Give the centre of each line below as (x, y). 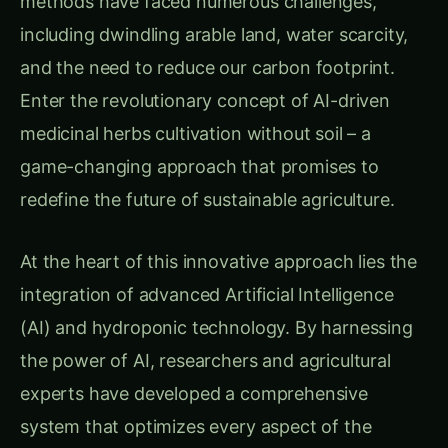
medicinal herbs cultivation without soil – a (195, 115)
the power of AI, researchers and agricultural (205, 341)
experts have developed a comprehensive (194, 374)
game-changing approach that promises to (199, 148)
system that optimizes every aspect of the (196, 407)
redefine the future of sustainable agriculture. (207, 181)
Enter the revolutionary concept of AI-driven (205, 82)
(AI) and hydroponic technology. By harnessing (216, 308)
